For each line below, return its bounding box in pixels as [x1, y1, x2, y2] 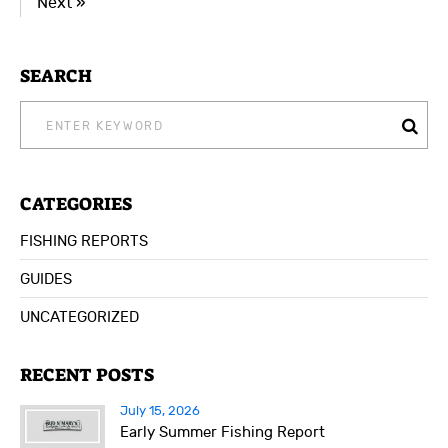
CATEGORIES [20, 192, 132, 217]
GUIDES [20, 271, 72, 289]
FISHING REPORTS [20, 233, 148, 251]
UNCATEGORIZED [20, 309, 139, 327]
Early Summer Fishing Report [120, 424, 325, 442]
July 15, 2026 [120, 403, 200, 420]
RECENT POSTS [20, 363, 154, 388]
